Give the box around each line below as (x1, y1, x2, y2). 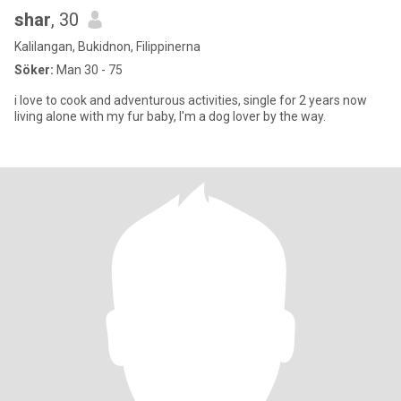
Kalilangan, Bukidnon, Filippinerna (14, 39, 200, 54)
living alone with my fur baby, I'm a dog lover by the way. (14, 109, 326, 124)
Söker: (14, 63, 54, 77)
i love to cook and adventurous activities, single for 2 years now (14, 93, 367, 107)
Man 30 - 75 (54, 63, 123, 77)
